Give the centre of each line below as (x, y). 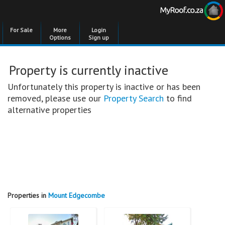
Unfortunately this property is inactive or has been (104, 87)
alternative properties (49, 110)
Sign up (99, 37)
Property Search (134, 98)
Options (60, 37)
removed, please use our (55, 98)
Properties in (28, 195)
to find (178, 98)
